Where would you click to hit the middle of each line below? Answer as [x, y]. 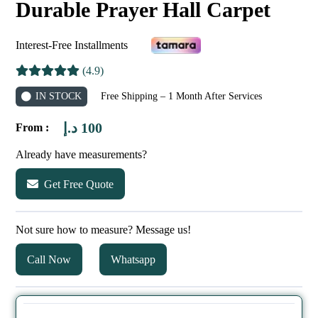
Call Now [49, 259]
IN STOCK [58, 97]
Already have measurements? [82, 155]
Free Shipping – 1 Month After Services [182, 97]
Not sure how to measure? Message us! [104, 230]
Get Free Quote [79, 184]
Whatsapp [133, 259]
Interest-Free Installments [72, 45]
